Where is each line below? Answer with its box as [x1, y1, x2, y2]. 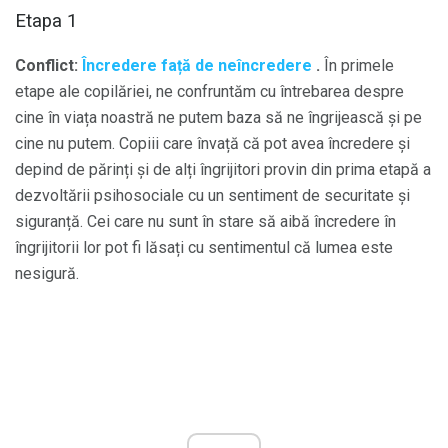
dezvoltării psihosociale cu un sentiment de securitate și [15, 185, 410, 205]
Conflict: [15, 55, 82, 75]
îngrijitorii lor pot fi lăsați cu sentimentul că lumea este [15, 237, 393, 257]
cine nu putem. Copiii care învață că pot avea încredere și [15, 133, 410, 153]
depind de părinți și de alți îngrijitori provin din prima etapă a [15, 159, 431, 179]
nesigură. [15, 263, 79, 283]
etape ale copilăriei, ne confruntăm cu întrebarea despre [15, 81, 404, 101]
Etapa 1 [15, 9, 78, 32]
